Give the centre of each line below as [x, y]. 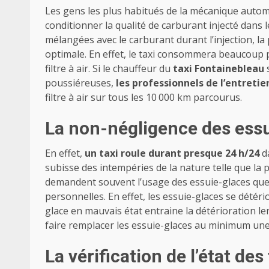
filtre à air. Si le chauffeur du [109, 69]
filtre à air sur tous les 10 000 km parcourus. [144, 98]
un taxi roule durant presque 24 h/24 [172, 153]
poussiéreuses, [80, 83]
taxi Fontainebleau [220, 69]
